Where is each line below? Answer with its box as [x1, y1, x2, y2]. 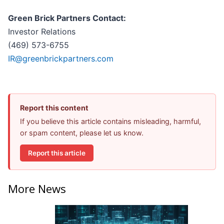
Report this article [28, 148, 85, 157]
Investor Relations [8, 26, 75, 37]
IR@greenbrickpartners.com [8, 53, 113, 64]
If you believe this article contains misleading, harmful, [20, 117, 201, 126]
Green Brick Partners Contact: [8, 13, 126, 23]
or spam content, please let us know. [20, 128, 143, 137]
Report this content [20, 103, 88, 112]
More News [8, 180, 66, 196]
